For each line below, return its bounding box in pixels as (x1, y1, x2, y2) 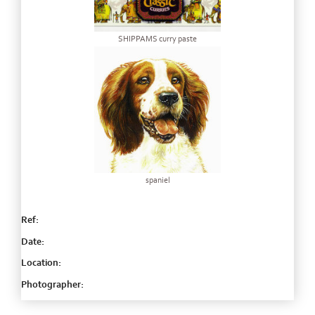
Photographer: (21, 278, 84, 290)
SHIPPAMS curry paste (118, 34, 197, 44)
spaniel (145, 176, 170, 185)
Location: (21, 257, 61, 269)
